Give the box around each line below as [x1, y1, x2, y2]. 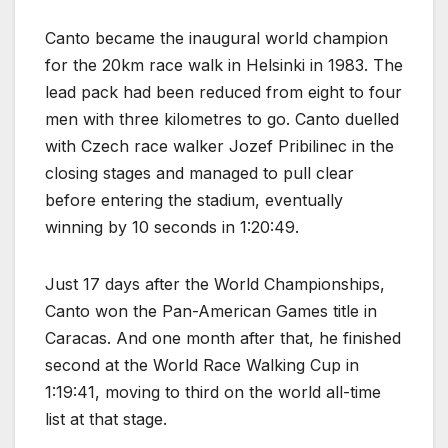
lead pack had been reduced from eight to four [45, 82, 402, 103]
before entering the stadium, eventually [45, 190, 343, 211]
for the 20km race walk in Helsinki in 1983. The [45, 55, 403, 76]
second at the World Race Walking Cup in [45, 355, 359, 376]
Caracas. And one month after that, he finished [45, 328, 401, 349]
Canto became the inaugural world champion [45, 28, 388, 49]
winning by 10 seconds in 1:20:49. [45, 217, 299, 238]
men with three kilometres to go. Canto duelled [45, 109, 399, 130]
